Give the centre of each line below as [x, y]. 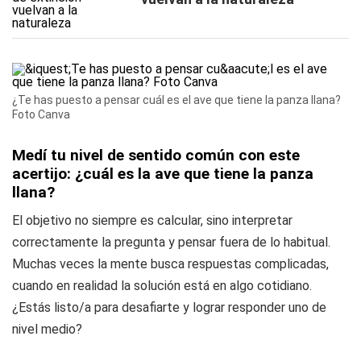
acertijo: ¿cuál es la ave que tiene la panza [163, 174]
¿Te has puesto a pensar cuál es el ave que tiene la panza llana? [176, 100]
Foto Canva [41, 114]
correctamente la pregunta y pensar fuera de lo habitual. [171, 242]
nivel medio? [47, 329]
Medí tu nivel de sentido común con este [156, 155]
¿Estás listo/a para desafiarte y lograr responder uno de [169, 307]
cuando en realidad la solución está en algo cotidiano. [162, 286]
